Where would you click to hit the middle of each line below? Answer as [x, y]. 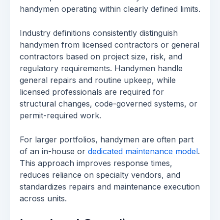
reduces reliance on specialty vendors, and [100, 175]
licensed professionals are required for [92, 92]
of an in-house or [54, 151]
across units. [43, 198]
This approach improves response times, [96, 163]
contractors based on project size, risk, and [101, 56]
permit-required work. [60, 115]
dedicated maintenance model [143, 151]
